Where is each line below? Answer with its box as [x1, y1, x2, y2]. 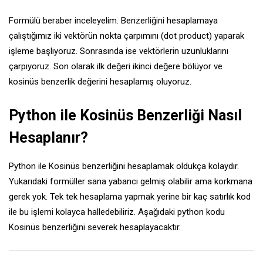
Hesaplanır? [9, 129, 88, 146]
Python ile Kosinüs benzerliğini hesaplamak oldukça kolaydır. [9, 160, 239, 171]
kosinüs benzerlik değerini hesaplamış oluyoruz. [9, 76, 191, 87]
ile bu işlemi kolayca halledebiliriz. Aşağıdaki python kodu [9, 206, 225, 217]
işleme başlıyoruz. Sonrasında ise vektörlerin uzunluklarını [9, 45, 228, 56]
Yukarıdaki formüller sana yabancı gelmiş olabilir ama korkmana [9, 176, 252, 187]
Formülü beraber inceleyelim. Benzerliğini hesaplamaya [9, 15, 218, 26]
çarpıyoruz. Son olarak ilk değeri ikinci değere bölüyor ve [9, 60, 222, 72]
